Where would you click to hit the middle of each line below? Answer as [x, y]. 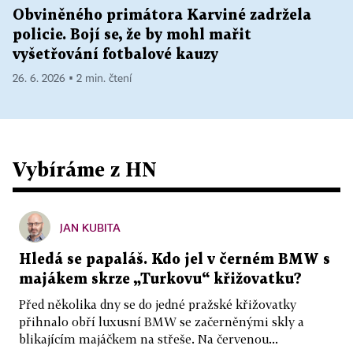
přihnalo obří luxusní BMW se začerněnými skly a [162, 321]
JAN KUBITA [90, 227]
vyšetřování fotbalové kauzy [115, 55]
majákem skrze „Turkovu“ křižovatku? [160, 279]
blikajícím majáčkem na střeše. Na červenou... [149, 339]
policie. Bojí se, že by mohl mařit [132, 35]
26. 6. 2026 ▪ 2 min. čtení [72, 79]
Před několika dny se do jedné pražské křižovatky [158, 304]
